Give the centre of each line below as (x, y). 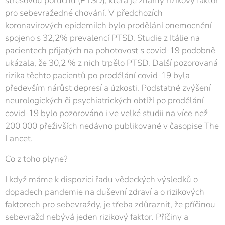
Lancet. (19, 138)
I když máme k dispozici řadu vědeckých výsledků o (101, 180)
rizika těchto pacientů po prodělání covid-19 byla (97, 76)
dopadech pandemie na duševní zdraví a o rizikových (105, 192)
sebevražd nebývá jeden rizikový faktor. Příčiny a (97, 217)
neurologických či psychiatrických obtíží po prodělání (104, 101)
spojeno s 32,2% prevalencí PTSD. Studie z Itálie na (102, 38)
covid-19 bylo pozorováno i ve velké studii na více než (106, 113)
